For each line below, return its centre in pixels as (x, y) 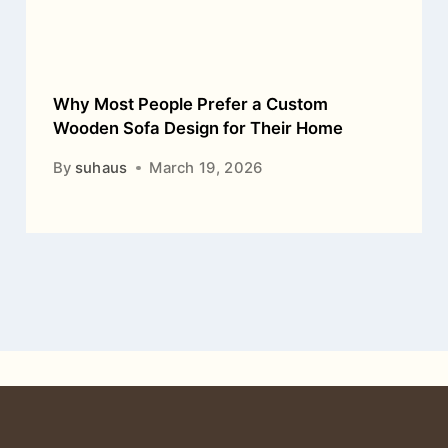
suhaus (101, 167)
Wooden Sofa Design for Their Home (197, 127)
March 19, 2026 (206, 167)
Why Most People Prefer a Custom (190, 103)
